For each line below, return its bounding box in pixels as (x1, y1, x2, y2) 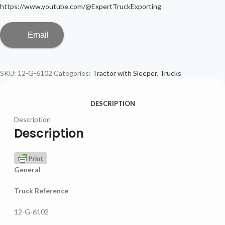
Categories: (54, 69, 91, 78)
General (14, 165, 41, 174)
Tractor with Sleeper (92, 69, 157, 78)
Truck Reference (14, 186, 68, 195)
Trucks (160, 69, 181, 78)
